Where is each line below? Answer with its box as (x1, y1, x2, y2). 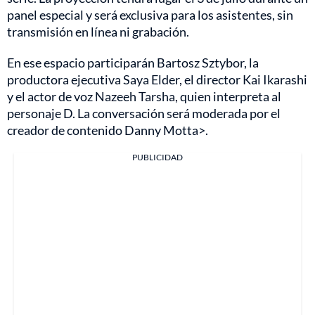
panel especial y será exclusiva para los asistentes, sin (7, 7, 293, 23)
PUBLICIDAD (132, 152, 183, 163)
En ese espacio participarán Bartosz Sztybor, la (7, 55, 259, 71)
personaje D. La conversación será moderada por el (7, 105, 281, 122)
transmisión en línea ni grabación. (7, 24, 189, 40)
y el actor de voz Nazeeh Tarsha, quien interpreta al (7, 89, 281, 105)
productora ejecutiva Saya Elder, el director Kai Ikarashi (7, 72, 307, 88)
